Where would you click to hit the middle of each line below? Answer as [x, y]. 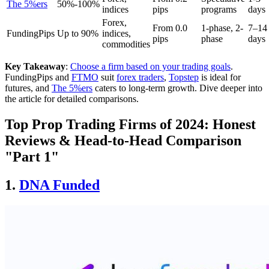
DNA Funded [59, 185]
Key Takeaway [35, 66]
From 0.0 [170, 28]
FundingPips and [38, 77]
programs [219, 9]
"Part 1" [32, 156]
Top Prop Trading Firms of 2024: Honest [130, 124]
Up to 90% [78, 33]
